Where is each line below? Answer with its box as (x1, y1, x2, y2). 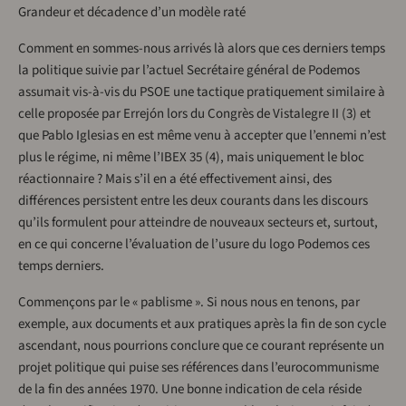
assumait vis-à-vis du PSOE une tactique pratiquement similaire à (18, 82, 385, 102)
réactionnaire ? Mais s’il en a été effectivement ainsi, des (18, 169, 332, 189)
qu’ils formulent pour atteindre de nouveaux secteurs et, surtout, (18, 213, 378, 233)
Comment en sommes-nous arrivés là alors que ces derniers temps (18, 39, 385, 59)
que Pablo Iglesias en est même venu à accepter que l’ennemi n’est (18, 126, 386, 146)
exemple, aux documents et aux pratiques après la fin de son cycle (18, 314, 386, 334)
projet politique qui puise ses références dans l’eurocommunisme (18, 358, 379, 378)
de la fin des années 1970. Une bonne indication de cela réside (18, 380, 362, 400)
